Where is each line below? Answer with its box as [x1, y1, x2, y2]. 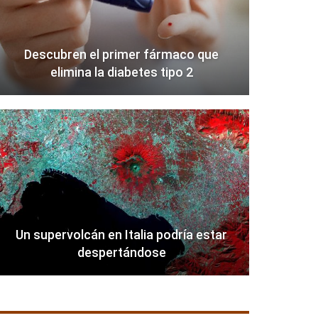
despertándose [77, 245, 166, 261]
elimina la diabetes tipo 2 [50, 65, 193, 80]
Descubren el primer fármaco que [24, 47, 219, 62]
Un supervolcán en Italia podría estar [16, 227, 228, 243]
